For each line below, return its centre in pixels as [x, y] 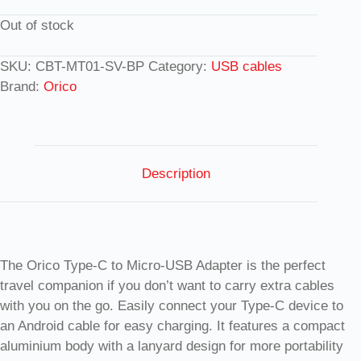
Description [176, 174]
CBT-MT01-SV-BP [90, 67]
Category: [180, 67]
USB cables [247, 67]
